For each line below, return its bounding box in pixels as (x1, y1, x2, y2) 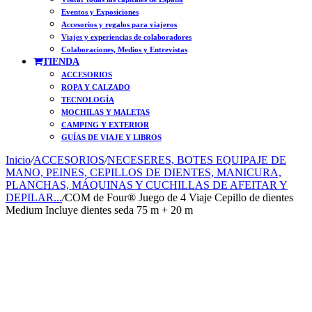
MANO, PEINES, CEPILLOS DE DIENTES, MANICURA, (6, 166, 281, 178)
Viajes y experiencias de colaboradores (61, 33, 192, 41)
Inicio (6, 154, 31, 166)
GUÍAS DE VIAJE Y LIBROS (61, 133, 162, 141)
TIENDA (42, 56, 79, 67)
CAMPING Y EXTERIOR (61, 120, 149, 129)
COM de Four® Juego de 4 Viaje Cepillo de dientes (65, 192, 293, 203)
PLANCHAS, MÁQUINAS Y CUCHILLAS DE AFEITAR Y (6, 179, 288, 191)
